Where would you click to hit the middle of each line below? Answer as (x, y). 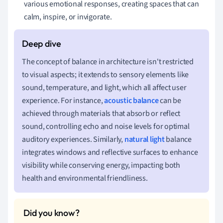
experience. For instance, (63, 100)
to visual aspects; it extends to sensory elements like (106, 74)
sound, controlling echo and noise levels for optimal (106, 126)
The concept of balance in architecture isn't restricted (108, 61)
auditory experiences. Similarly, (73, 139)
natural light (144, 139)
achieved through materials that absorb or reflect (101, 113)
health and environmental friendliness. (85, 178)
